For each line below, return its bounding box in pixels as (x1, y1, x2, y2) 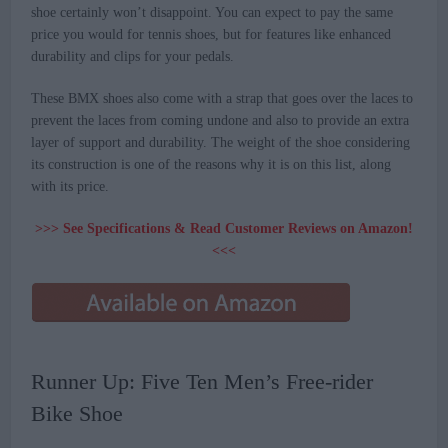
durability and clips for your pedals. (31, 49, 235, 65)
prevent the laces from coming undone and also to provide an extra (31, 113, 410, 129)
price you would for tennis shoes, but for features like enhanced (31, 27, 392, 43)
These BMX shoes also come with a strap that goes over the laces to (31, 91, 414, 107)
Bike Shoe (31, 401, 124, 427)
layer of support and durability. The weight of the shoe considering (31, 135, 411, 151)
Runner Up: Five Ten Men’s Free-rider (31, 369, 374, 395)
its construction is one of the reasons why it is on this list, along (31, 157, 392, 173)
